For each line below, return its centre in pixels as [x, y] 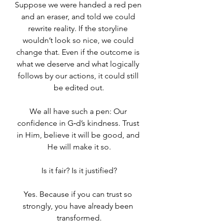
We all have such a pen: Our [79, 111]
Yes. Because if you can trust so [79, 194]
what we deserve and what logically [79, 64]
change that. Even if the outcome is [79, 52]
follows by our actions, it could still [79, 75]
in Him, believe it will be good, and [79, 135]
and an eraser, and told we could [79, 16]
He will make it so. [79, 147]
